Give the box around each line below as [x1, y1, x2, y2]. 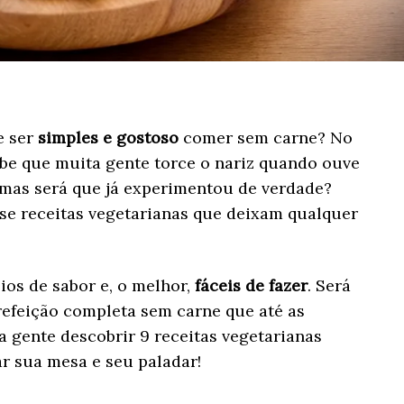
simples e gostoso [37, 126, 179, 148]
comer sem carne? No [178, 126, 353, 148]
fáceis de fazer [194, 274, 308, 296]
